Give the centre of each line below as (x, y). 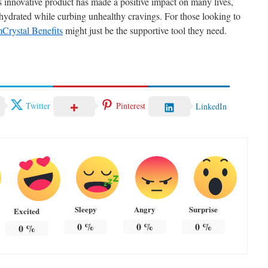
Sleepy (86, 209)
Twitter (38, 105)
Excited (27, 211)
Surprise (204, 209)
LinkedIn (211, 106)
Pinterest (131, 105)
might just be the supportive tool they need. (145, 30)
